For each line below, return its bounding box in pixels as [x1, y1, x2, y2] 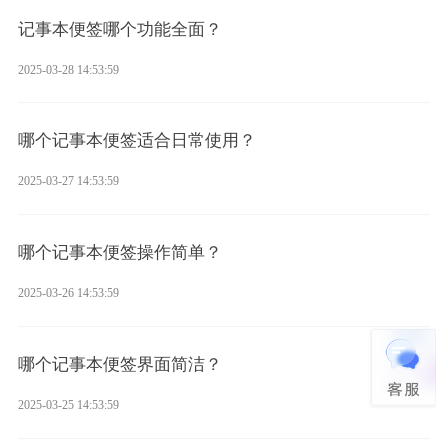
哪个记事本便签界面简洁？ [17, 354, 222, 374]
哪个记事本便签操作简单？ [17, 243, 222, 263]
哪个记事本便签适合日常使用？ [17, 131, 256, 151]
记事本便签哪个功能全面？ [17, 19, 222, 39]
